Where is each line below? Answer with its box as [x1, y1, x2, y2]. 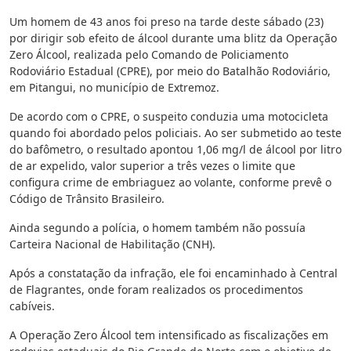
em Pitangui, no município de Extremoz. [9, 80, 219, 96]
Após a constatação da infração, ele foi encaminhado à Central [9, 266, 338, 281]
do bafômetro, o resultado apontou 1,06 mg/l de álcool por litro [9, 142, 342, 157]
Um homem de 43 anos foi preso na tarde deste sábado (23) [9, 14, 324, 30]
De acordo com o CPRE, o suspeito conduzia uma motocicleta [9, 109, 328, 125]
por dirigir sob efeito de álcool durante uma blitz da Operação [9, 31, 337, 46]
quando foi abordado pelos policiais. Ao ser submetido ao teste [9, 125, 342, 141]
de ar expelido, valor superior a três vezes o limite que [9, 158, 295, 174]
